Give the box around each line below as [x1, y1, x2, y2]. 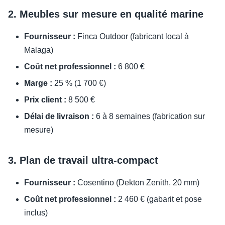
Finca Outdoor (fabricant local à [75, 32, 189, 41]
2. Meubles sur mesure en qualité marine [8, 9, 203, 20]
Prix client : [24, 95, 66, 104]
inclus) [24, 208, 48, 217]
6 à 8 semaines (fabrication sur [94, 112, 205, 121]
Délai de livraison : [24, 112, 94, 121]
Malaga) [24, 46, 53, 55]
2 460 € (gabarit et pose [116, 195, 202, 204]
